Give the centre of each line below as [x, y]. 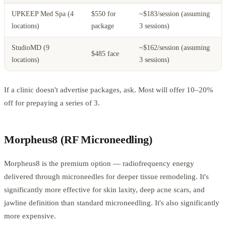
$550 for [104, 14]
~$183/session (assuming [175, 14]
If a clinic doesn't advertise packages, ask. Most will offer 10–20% [109, 90]
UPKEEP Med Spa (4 [43, 14]
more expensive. [30, 216]
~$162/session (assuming [175, 48]
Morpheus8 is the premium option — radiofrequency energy [99, 164]
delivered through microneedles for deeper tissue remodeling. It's [106, 177]
